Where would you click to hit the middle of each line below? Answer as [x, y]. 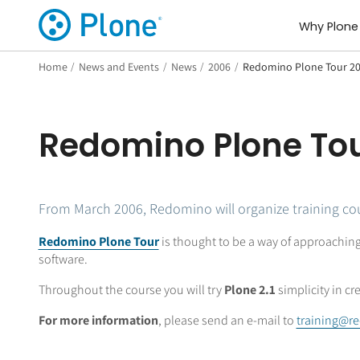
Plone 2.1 [250, 289]
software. [63, 259]
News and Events [119, 66]
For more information [98, 320]
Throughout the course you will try [131, 289]
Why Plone [328, 27]
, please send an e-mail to [227, 320]
